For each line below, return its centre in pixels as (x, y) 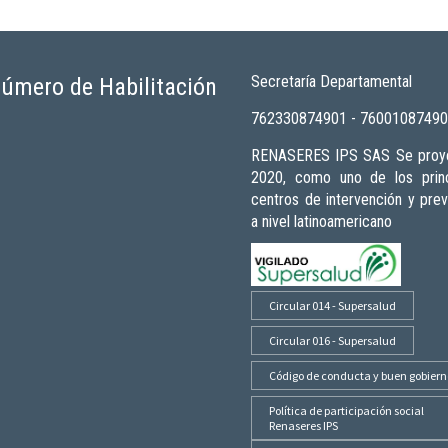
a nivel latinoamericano (321, 222)
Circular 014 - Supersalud (332, 306)
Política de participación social (346, 411)
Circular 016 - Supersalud (332, 341)
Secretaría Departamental (331, 82)
